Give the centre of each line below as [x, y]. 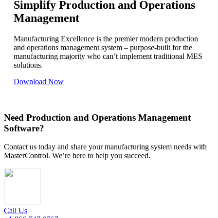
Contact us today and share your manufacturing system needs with [105, 147]
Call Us [16, 211]
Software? [24, 128]
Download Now [39, 82]
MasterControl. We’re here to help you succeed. [78, 156]
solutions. [30, 65]
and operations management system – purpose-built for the [103, 48]
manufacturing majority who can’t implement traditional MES [108, 56]
